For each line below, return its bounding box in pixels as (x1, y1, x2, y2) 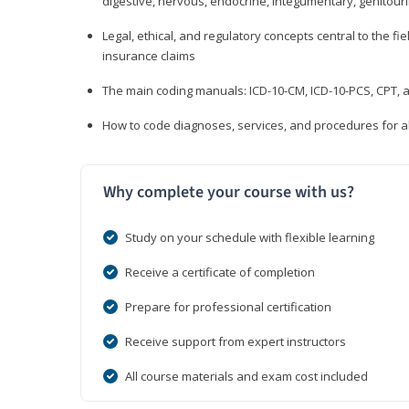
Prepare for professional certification (125, 299, 331, 316)
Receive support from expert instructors (125, 333, 346, 351)
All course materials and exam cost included (125, 368, 368, 385)
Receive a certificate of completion (125, 264, 315, 281)
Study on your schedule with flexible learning (125, 229, 374, 246)
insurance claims (102, 47, 195, 65)
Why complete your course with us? (103, 181, 354, 204)
